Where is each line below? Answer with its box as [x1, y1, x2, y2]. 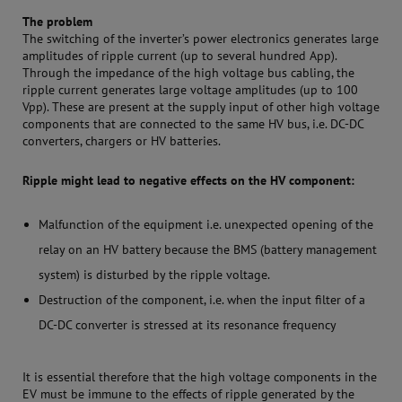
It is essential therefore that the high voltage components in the [22, 369, 377, 386]
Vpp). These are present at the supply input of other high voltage [22, 99, 380, 116]
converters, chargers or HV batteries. [22, 133, 221, 150]
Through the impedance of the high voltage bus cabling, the [22, 65, 354, 82]
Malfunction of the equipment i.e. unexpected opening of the [39, 216, 373, 233]
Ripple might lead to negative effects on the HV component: [22, 172, 354, 189]
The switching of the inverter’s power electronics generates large [22, 31, 379, 48]
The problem [22, 13, 92, 31]
